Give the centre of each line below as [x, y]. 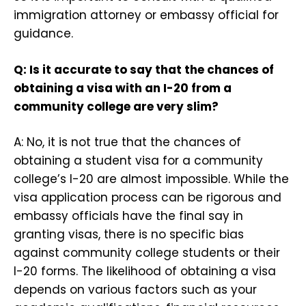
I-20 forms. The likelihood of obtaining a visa [145, 272]
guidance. [43, 34]
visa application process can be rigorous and [148, 198]
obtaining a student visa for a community [138, 161]
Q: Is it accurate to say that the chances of [144, 69]
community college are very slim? [116, 106]
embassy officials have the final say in [128, 216]
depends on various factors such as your [135, 290]
